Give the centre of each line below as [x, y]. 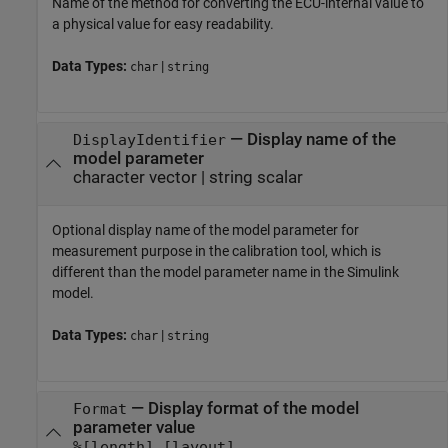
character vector [134, 177]
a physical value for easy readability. [163, 24]
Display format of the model [253, 408]
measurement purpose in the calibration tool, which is [216, 251]
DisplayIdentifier [149, 139]
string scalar [255, 177]
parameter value [133, 427]
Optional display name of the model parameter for [205, 230]
